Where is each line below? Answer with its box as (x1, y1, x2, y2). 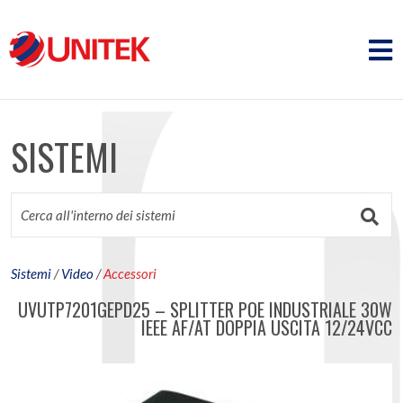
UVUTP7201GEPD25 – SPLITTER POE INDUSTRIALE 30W (18, 296, 392, 323)
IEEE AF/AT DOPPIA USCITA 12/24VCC (141, 314, 392, 341)
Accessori (103, 265, 157, 282)
